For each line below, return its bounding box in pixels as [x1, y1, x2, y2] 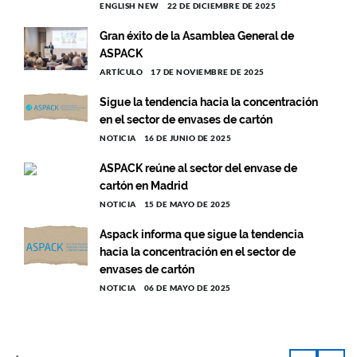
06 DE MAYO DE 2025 [143, 283, 231, 293]
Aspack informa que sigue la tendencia [100, 228, 304, 241]
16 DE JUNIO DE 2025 [143, 133, 231, 143]
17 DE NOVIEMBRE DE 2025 [151, 67, 265, 77]
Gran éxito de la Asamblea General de [100, 29, 294, 43]
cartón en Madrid [100, 179, 188, 193]
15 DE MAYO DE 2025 [143, 199, 231, 210]
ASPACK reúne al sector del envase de [100, 162, 297, 175]
